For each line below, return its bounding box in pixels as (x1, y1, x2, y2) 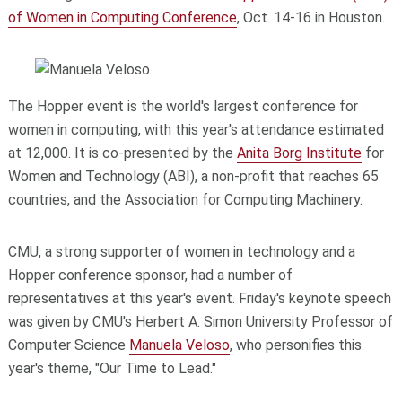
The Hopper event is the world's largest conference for (7, 97, 358, 115)
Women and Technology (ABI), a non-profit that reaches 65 (7, 167, 379, 185)
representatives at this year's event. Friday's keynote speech (7, 289, 391, 307)
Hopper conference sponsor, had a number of (7, 266, 293, 284)
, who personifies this (229, 336, 362, 354)
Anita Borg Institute (236, 144, 362, 162)
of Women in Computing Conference (7, 8, 237, 26)
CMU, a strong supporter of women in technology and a (7, 242, 355, 260)
